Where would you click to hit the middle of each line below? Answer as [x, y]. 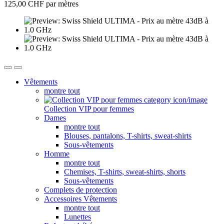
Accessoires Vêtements [80, 199]
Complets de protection [80, 190]
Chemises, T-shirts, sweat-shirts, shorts [125, 172]
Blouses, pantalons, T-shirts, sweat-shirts [128, 136]
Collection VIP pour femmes [89, 109]
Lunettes [77, 217]
